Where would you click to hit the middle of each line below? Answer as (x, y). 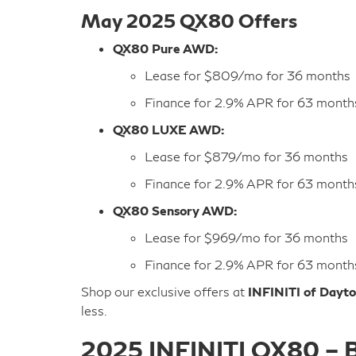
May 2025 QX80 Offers (189, 20)
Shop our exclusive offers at (164, 291)
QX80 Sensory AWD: (175, 210)
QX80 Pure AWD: (165, 48)
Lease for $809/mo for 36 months (248, 75)
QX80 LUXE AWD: (168, 129)
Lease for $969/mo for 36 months (246, 237)
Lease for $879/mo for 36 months (246, 156)
